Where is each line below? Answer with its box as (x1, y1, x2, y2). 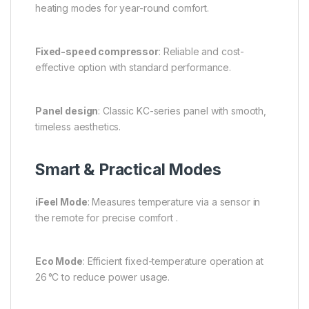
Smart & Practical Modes (35, 159, 221, 179)
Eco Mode (35, 255, 83, 267)
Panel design (35, 104, 99, 117)
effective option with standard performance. (35, 61, 231, 73)
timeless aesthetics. (35, 120, 121, 132)
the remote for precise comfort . (35, 211, 178, 223)
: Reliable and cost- (158, 45, 245, 57)
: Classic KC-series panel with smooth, (98, 104, 267, 117)
